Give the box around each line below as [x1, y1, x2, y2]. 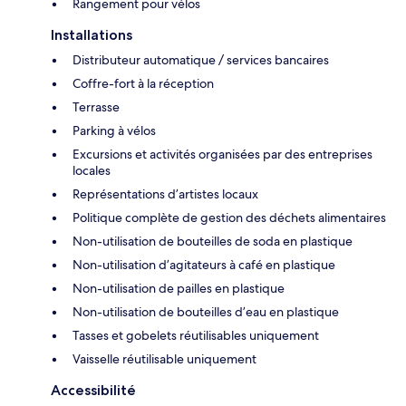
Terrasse [72, 99, 120, 116]
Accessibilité [51, 382, 136, 400]
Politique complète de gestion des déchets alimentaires [72, 209, 386, 227]
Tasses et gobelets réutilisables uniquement [72, 327, 319, 344]
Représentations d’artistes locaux [72, 186, 258, 203]
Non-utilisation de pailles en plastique [72, 280, 285, 297]
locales [72, 162, 111, 179]
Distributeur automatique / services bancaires [72, 52, 329, 69]
